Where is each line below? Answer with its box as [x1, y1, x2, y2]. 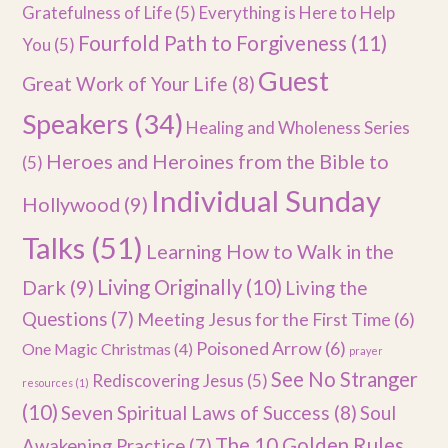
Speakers [22, 107, 130, 141]
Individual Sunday [151, 183, 382, 219]
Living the [285, 277, 368, 300]
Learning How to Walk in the [146, 239, 395, 264]
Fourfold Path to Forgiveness [78, 30, 348, 56]
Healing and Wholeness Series [186, 117, 411, 139]
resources [22, 376, 74, 390]
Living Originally [97, 275, 243, 300]
